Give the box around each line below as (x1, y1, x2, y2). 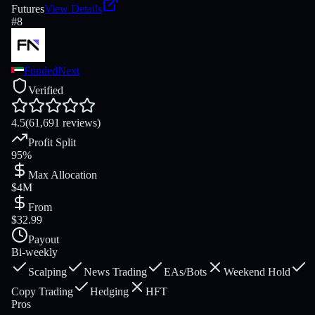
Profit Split (28, 136, 76, 149)
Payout (28, 233, 59, 246)
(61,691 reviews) (25, 117, 101, 129)
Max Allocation (28, 169, 97, 181)
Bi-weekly (11, 246, 58, 259)
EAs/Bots (164, 266, 207, 278)
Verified (28, 84, 63, 97)
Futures (11, 3, 44, 15)
